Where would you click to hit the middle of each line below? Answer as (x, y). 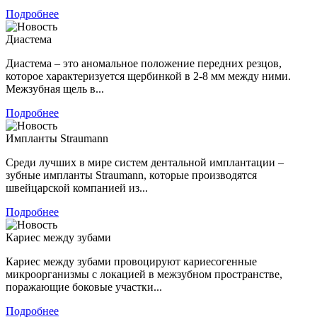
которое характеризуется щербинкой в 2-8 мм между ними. (148, 76)
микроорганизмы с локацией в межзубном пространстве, (144, 274)
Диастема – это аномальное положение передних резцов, (144, 63)
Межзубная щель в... (55, 88)
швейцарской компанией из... (77, 188)
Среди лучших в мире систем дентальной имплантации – (145, 162)
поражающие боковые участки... (84, 287)
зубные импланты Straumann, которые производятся (131, 175)
